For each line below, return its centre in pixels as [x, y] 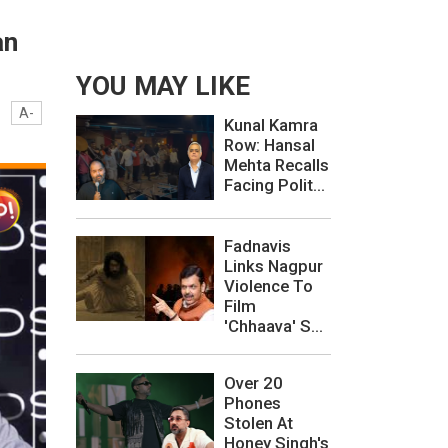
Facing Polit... [274, 185]
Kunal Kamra [271, 125]
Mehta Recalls [276, 165]
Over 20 [253, 382]
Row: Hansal [269, 145]
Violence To [268, 286]
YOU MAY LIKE [163, 86]
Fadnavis [257, 246]
